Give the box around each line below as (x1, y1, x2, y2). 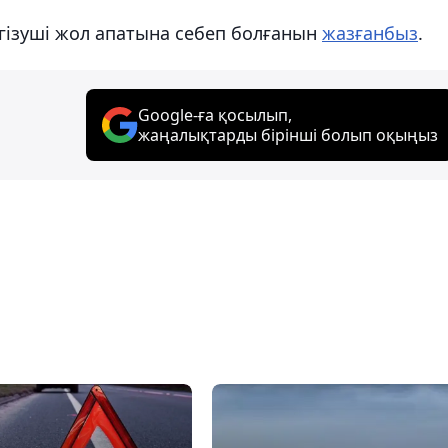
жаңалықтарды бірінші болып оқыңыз (138, 123, 438, 146)
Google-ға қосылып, (138, 103, 292, 126)
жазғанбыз (322, 20, 418, 45)
